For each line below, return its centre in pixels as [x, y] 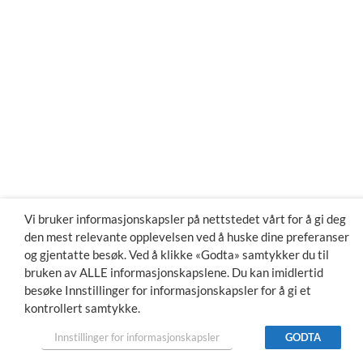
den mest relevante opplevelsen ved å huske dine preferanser [187, 237]
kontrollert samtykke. [82, 308]
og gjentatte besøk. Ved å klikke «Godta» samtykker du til [177, 255]
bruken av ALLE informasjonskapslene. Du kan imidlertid [174, 273]
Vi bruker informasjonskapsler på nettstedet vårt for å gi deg [185, 219]
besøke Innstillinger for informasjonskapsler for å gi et [168, 290]
